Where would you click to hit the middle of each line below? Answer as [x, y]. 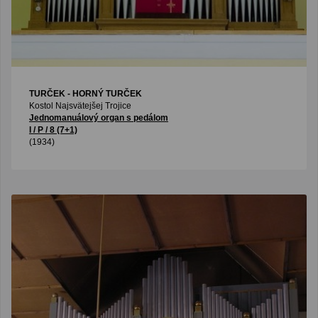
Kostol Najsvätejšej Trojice [80, 106]
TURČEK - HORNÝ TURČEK [86, 94]
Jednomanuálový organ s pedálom [99, 118]
